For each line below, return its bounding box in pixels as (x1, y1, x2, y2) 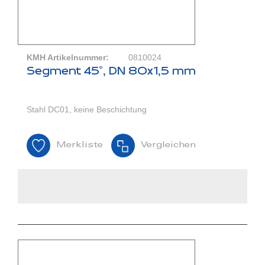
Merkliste (56, 141, 103, 150)
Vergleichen (141, 141, 196, 150)
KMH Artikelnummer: (27, 53, 109, 63)
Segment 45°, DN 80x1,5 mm (27, 64, 196, 79)
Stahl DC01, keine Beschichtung (27, 105, 147, 115)
